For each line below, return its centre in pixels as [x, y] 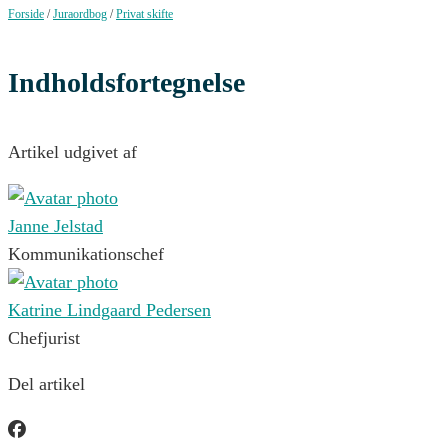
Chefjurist [44, 338]
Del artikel [46, 384]
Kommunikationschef [86, 254]
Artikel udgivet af [72, 152]
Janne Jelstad [55, 226]
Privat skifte [144, 14]
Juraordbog [80, 14]
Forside [26, 14]
